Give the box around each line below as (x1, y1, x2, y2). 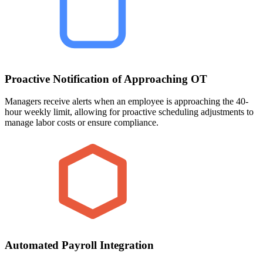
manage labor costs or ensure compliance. (5, 117, 159, 128)
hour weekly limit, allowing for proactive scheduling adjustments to (5, 107, 254, 117)
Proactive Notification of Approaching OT (5, 72, 207, 85)
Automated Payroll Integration (5, 239, 154, 252)
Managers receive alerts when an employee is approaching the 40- (5, 96, 248, 107)
